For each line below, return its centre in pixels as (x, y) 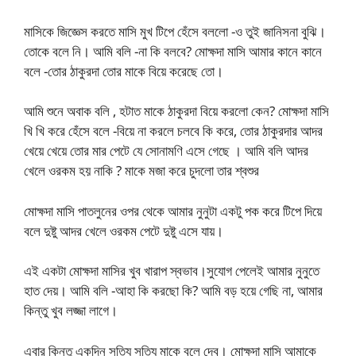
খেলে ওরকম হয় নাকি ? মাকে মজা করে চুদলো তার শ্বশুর (141, 170)
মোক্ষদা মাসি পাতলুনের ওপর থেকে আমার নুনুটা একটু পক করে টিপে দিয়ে (173, 211)
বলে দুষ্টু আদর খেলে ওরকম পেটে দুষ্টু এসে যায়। (124, 230)
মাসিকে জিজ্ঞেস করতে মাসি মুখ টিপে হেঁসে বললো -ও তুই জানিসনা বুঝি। (175, 31)
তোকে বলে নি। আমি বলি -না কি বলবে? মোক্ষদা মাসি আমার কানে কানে (173, 51)
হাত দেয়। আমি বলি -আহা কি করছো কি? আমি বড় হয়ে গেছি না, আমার (173, 290)
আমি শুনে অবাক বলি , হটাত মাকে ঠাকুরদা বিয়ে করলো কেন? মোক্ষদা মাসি (176, 111)
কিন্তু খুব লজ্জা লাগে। (71, 310)
